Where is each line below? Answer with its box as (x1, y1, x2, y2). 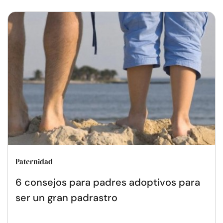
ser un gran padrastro (15, 191, 117, 204)
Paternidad (15, 156, 53, 167)
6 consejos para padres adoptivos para (15, 175, 200, 189)
